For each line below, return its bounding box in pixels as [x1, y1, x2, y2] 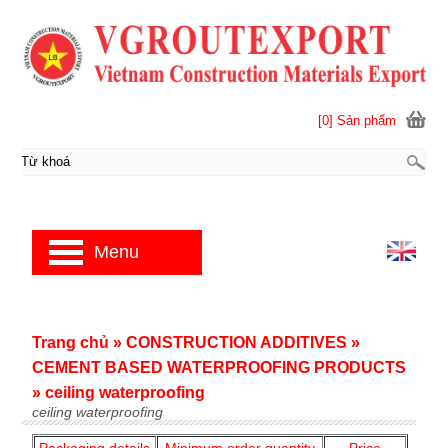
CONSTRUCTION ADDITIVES [125, 334, 347, 351]
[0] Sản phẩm [318, 112, 397, 128]
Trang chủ [31, 334, 109, 351]
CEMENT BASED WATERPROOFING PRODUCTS [31, 359, 406, 376]
